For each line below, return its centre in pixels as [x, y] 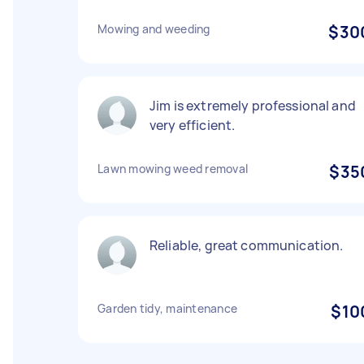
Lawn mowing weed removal [173, 169]
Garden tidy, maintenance [167, 308]
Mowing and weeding [154, 29]
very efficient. [193, 125]
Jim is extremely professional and [253, 106]
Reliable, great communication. [247, 245]
